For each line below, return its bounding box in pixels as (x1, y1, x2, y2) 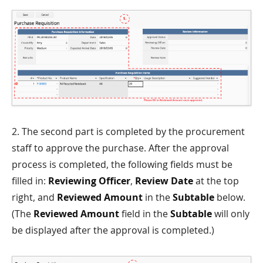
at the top (193, 174, 239, 187)
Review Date (135, 174, 193, 187)
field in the (119, 207, 170, 220)
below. (214, 190, 245, 204)
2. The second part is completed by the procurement (12, 124, 245, 138)
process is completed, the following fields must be (12, 157, 232, 171)
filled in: (12, 174, 48, 187)
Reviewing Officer (48, 174, 130, 187)
